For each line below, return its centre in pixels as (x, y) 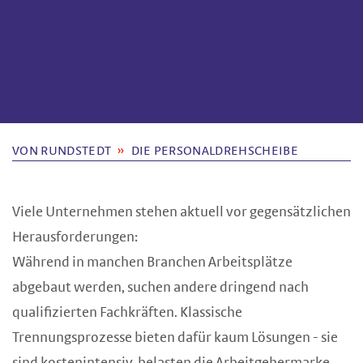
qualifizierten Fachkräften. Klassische (127, 313)
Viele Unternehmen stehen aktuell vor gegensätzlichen (181, 212)
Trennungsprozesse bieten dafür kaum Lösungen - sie (175, 338)
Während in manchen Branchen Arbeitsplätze (152, 263)
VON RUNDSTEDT (62, 151)
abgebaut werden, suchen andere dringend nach (160, 288)
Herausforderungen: (76, 237)
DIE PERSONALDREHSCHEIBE (214, 151)
